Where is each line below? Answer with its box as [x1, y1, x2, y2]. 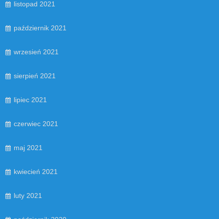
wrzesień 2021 [14, 48, 59, 56]
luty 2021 [14, 192, 42, 200]
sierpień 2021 [14, 72, 56, 80]
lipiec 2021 [14, 96, 47, 104]
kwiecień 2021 [14, 168, 58, 176]
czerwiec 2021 [14, 120, 58, 128]
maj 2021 [14, 144, 43, 152]
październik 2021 [14, 24, 66, 32]
